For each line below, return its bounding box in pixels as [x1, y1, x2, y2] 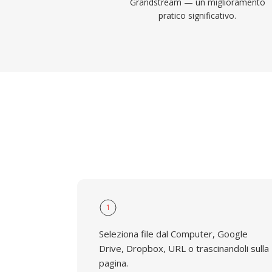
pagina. [99, 257, 128, 269]
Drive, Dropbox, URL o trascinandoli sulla [99, 242, 269, 254]
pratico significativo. [158, 10, 237, 21]
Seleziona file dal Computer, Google [99, 228, 248, 240]
